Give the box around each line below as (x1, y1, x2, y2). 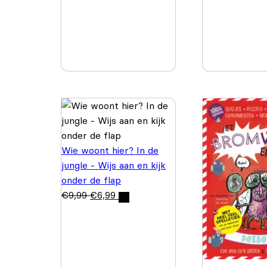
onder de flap (61, 173, 121, 186)
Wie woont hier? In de (61, 144, 159, 156)
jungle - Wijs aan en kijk (61, 159, 166, 171)
